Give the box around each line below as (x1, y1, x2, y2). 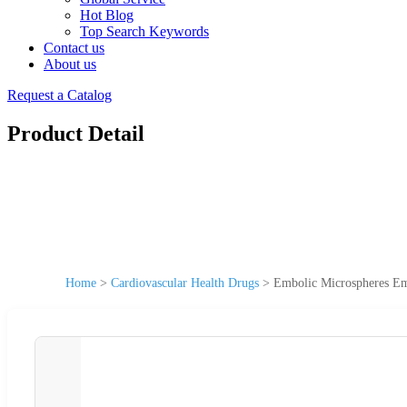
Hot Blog (80, 7, 134, 23)
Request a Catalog (7, 87, 112, 103)
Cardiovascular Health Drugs (111, 275, 259, 290)
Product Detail (7, 121, 144, 145)
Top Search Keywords (80, 24, 209, 39)
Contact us (44, 40, 104, 55)
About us (44, 56, 96, 72)
